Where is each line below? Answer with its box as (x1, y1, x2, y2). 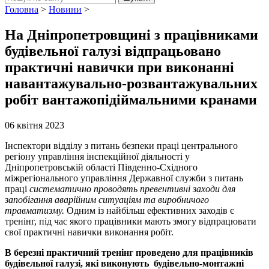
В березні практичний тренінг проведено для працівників (5, 247, 253, 258)
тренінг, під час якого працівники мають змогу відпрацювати (5, 216, 256, 226)
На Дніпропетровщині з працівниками (5, 26, 258, 43)
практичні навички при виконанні (5, 59, 234, 75)
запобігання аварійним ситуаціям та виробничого (5, 194, 209, 205)
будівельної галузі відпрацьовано (5, 43, 221, 59)
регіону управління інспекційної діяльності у (5, 151, 190, 162)
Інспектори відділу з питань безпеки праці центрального (5, 140, 238, 151)
